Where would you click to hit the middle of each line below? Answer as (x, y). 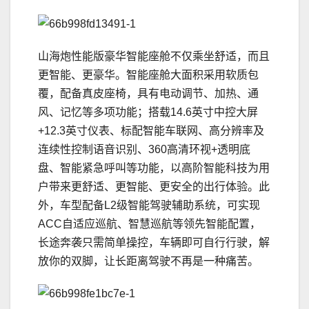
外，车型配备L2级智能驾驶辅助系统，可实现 (149, 206)
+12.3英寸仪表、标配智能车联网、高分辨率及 (151, 131)
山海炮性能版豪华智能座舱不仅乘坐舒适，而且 (154, 57)
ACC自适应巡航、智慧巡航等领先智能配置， (149, 224)
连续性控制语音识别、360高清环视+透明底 (144, 150)
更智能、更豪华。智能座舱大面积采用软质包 (148, 75)
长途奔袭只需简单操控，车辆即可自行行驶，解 (154, 243)
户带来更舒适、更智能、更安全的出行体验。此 (154, 187)
